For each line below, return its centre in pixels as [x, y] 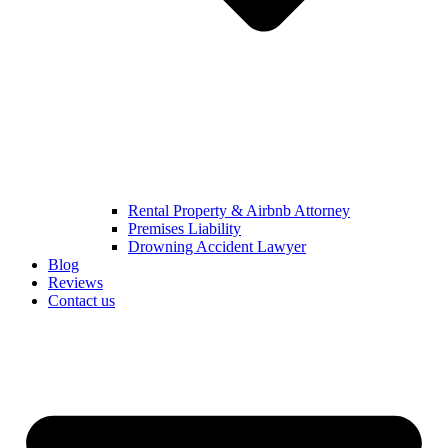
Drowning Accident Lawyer [217, 247]
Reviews [75, 283]
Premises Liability [184, 229]
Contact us [81, 301]
